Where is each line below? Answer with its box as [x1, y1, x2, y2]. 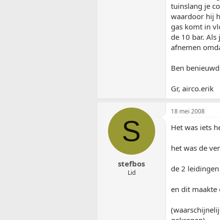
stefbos [118, 158, 145, 168]
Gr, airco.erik [171, 83, 214, 94]
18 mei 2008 [171, 107, 205, 116]
